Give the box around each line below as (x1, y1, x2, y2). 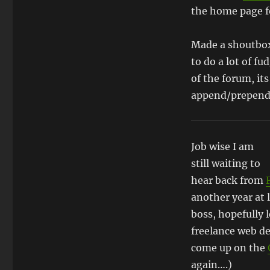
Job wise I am (190, 140, 254, 152)
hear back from (190, 174, 266, 186)
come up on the (190, 242, 268, 254)
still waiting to (190, 157, 260, 169)
